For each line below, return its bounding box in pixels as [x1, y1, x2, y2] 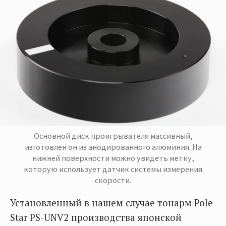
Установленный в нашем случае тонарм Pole [10, 196, 213, 209]
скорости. [95, 175, 131, 185]
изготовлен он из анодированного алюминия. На [24, 141, 202, 152]
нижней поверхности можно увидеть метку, [32, 152, 194, 163]
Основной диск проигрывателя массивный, [33, 130, 193, 141]
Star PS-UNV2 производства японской [10, 211, 182, 223]
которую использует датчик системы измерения [24, 163, 202, 174]
